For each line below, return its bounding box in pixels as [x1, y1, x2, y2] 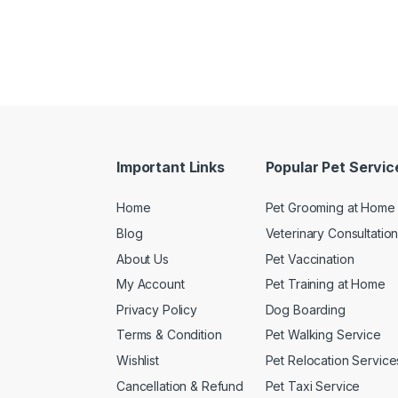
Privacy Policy [116, 301, 198, 317]
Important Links [116, 157, 225, 176]
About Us [116, 251, 169, 267]
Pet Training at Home [265, 276, 386, 292]
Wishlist [116, 352, 159, 368]
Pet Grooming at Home [265, 200, 395, 216]
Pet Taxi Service [265, 378, 361, 394]
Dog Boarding [265, 301, 346, 317]
